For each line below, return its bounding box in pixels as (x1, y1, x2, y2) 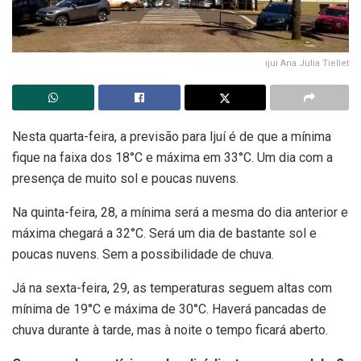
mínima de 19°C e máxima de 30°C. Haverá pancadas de (12, 301, 326, 317)
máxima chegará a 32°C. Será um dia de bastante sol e (12, 225, 317, 241)
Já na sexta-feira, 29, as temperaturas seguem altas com (12, 280, 332, 296)
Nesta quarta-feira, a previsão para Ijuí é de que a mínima (12, 128, 331, 144)
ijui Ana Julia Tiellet (265, 57, 349, 68)
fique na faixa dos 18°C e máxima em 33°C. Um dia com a (12, 149, 333, 165)
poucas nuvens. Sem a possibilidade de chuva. (12, 246, 274, 262)
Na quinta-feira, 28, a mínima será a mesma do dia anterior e (12, 204, 348, 220)
